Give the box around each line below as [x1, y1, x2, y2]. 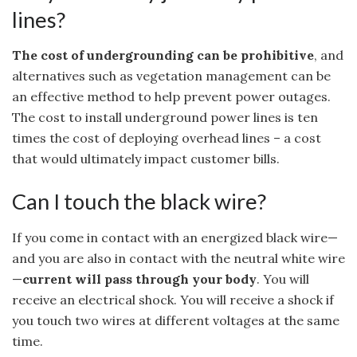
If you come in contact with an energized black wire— [12, 229, 338, 245]
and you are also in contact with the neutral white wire [12, 249, 345, 266]
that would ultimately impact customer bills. [12, 151, 280, 167]
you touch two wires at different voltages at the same [12, 312, 339, 328]
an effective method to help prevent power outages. [12, 88, 331, 105]
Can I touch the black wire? [12, 187, 266, 214]
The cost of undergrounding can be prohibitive [12, 47, 314, 64]
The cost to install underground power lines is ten [12, 109, 318, 126]
